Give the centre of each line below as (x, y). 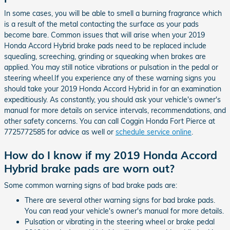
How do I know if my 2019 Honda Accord (111, 155)
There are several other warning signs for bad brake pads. (120, 200)
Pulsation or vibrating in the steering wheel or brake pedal (120, 222)
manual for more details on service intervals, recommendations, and (115, 110)
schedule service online (154, 132)
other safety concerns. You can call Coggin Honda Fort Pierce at (110, 121)
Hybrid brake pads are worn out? (89, 168)
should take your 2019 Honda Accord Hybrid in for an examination (113, 89)
